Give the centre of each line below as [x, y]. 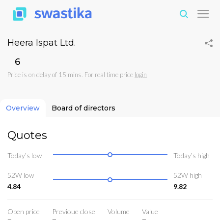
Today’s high [192, 155]
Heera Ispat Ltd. [41, 43]
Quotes [27, 136]
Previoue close [74, 211]
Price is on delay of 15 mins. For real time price [71, 75]
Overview [23, 108]
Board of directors [83, 108]
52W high [188, 175]
